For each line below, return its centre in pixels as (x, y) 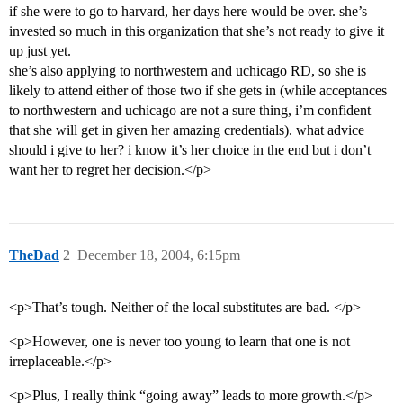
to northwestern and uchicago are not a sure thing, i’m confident (190, 111)
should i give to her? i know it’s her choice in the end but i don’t (190, 150)
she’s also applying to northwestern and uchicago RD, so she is (188, 71)
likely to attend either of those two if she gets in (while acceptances (198, 91)
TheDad (34, 255)
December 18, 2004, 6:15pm (159, 255)
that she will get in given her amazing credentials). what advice (187, 130)
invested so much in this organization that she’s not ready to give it (197, 31)
